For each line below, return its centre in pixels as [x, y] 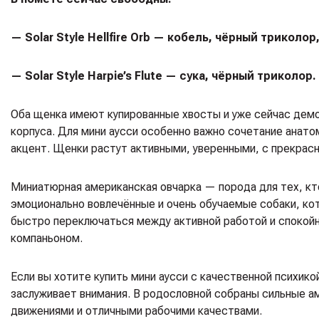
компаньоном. [47, 238]
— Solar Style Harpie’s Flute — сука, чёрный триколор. [163, 75]
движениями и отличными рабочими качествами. [136, 310]
